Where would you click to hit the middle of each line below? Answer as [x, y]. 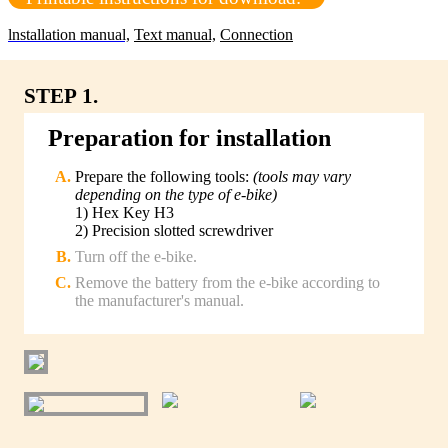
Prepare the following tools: [164, 177]
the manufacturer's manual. [159, 301]
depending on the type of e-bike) [176, 195]
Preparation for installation [189, 138]
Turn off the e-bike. [136, 257]
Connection [256, 34]
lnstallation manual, [69, 34]
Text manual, [175, 34]
